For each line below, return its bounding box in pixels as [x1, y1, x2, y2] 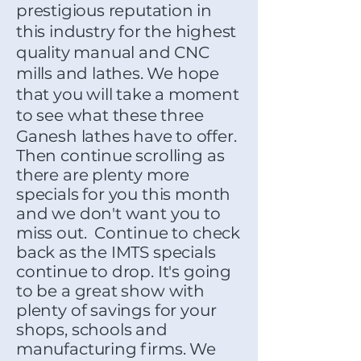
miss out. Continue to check [16, 223, 240, 243]
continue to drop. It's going [16, 262, 231, 281]
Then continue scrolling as [16, 146, 225, 165]
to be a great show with [16, 281, 205, 301]
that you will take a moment [16, 85, 239, 104]
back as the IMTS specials [16, 243, 216, 262]
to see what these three [16, 106, 204, 125]
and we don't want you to [16, 204, 221, 223]
